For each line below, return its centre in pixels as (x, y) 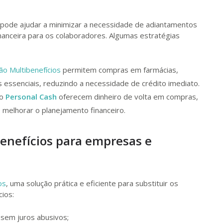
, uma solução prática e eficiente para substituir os (92, 183)
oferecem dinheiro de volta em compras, (127, 96)
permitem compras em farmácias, (119, 69)
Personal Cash (31, 96)
